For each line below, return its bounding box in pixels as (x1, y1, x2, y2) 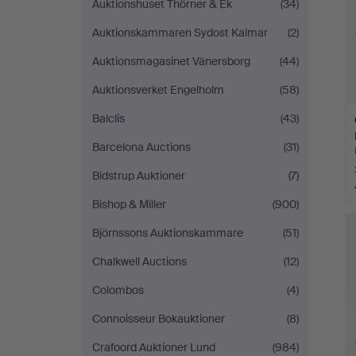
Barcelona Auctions (92, 140, 191, 154)
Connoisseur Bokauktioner (92, 311, 225, 326)
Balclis (92, 111, 125, 126)
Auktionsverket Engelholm (92, 83, 224, 97)
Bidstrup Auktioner (92, 168, 185, 183)
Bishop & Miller (92, 197, 166, 211)
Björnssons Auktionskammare (92, 226, 243, 240)
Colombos (92, 283, 144, 297)
